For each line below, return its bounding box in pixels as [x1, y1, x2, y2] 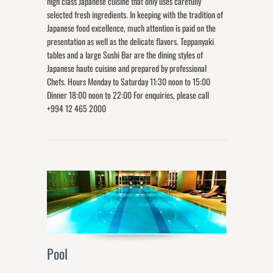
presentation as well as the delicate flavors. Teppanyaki [47, 35, 214, 48]
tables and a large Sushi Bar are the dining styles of [47, 48, 204, 62]
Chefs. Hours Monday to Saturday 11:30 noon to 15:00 [47, 75, 211, 88]
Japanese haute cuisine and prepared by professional [47, 62, 207, 75]
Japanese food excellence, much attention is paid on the [47, 21, 216, 35]
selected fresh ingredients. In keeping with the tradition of [47, 8, 224, 21]
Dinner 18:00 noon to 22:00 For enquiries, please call [47, 88, 210, 102]
